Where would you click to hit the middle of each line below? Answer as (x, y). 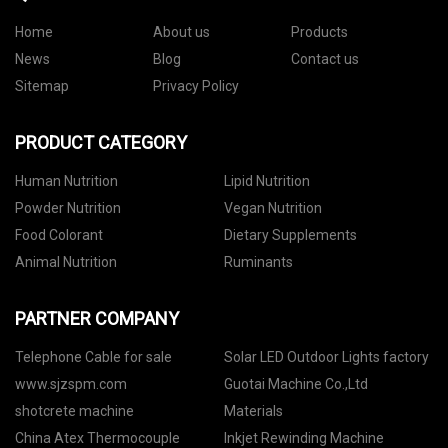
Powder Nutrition (68, 208)
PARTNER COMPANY (97, 319)
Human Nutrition (66, 181)
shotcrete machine (74, 411)
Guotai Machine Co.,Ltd (296, 384)
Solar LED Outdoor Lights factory (326, 357)
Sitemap (42, 86)
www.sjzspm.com (71, 384)
